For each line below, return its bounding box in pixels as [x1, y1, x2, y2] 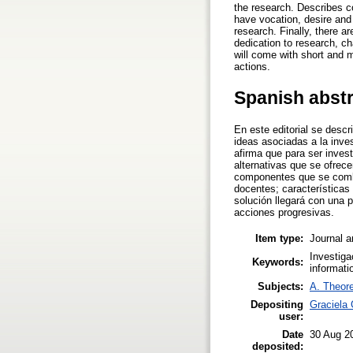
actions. [234, 60, 270, 72]
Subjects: [258, 280, 303, 292]
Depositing [251, 298, 303, 310]
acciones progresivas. [234, 206, 334, 219]
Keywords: [252, 255, 303, 268]
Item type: [255, 232, 303, 244]
